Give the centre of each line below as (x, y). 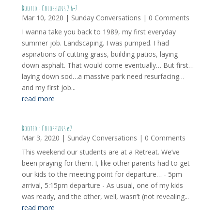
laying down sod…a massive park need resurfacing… (103, 76)
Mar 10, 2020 (42, 18)
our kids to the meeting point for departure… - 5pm (102, 174)
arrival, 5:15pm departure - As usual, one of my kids (102, 185)
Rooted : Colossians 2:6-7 (49, 8)
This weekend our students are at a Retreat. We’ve (101, 152)
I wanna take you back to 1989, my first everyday (99, 32)
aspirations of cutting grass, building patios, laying (100, 54)
